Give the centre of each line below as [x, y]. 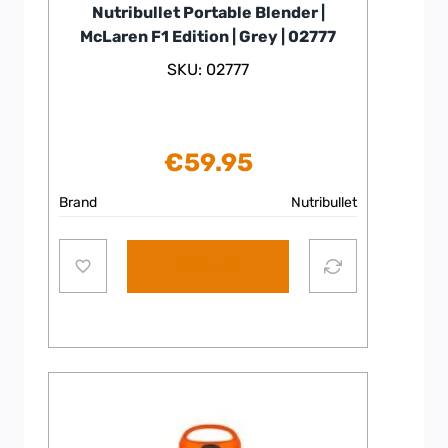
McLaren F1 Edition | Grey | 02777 [208, 36]
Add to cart [207, 265]
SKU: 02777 [208, 69]
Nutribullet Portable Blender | [208, 12]
